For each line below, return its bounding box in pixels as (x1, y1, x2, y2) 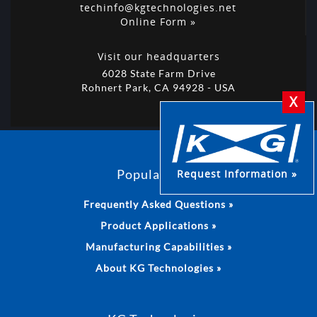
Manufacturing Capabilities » (85, 240, 232, 253)
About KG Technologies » (96, 261, 221, 274)
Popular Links (116, 166, 201, 182)
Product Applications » (100, 219, 217, 231)
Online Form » (120, 14, 196, 28)
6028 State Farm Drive (101, 67, 216, 79)
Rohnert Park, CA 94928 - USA (81, 81, 236, 93)
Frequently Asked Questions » (83, 197, 234, 210)
